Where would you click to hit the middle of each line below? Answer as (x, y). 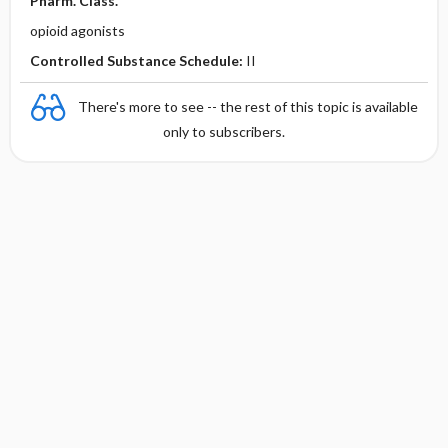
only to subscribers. (224, 131)
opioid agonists (77, 30)
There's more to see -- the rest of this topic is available (248, 106)
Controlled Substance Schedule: (137, 60)
